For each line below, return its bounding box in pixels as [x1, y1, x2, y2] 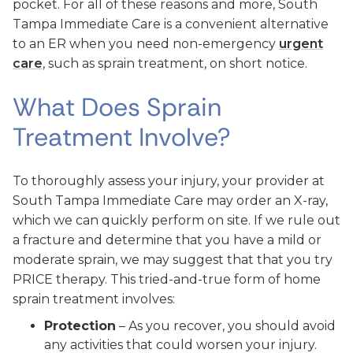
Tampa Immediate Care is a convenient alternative [13, 17, 329, 32]
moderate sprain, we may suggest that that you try [13, 252, 333, 267]
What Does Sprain [13, 91, 221, 124]
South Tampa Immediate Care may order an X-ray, [13, 193, 328, 208]
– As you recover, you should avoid [116, 318, 336, 333]
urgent [279, 36, 323, 51]
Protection [44, 318, 116, 333]
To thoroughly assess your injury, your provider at [13, 173, 325, 188]
